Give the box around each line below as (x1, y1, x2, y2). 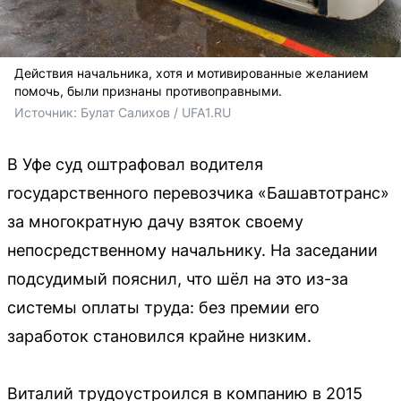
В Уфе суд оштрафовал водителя (7, 155, 263, 174)
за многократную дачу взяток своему (7, 212, 303, 231)
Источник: (14, 105, 81, 120)
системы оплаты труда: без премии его (7, 298, 320, 317)
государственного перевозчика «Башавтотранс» (7, 183, 389, 202)
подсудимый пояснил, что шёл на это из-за (7, 269, 348, 288)
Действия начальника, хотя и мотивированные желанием (14, 65, 369, 81)
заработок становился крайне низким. (7, 327, 311, 346)
